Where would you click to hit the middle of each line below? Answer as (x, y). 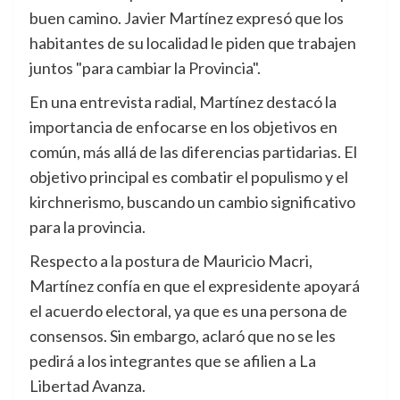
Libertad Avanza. (87, 386)
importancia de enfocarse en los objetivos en (183, 127)
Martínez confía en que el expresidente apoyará (195, 286)
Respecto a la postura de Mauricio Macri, (171, 261)
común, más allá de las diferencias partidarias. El (193, 152)
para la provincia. (87, 227)
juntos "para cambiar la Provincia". (145, 68)
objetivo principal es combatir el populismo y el (189, 177)
